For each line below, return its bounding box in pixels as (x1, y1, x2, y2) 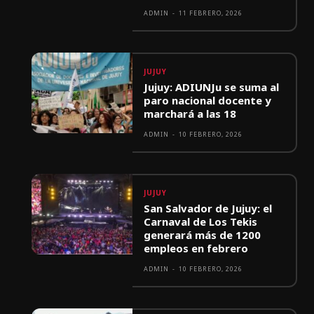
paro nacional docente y (144, 93, 272, 108)
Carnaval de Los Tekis (144, 214, 258, 229)
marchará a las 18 (144, 107, 237, 121)
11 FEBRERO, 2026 (179, 8, 243, 18)
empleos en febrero (144, 241, 249, 256)
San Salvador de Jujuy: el (144, 201, 273, 216)
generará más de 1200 (144, 228, 261, 243)
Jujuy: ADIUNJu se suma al (144, 80, 280, 95)
